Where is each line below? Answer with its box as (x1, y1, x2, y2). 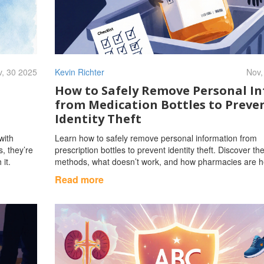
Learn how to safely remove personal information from (54, 131, 257, 144)
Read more (54, 172, 104, 186)
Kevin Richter (54, 65, 104, 78)
